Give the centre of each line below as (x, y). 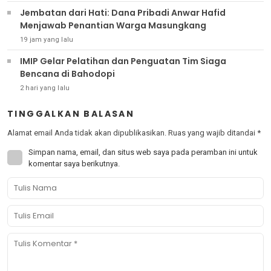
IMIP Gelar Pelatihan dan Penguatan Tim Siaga (123, 61)
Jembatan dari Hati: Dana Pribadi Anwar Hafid (123, 12)
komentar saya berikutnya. (74, 163)
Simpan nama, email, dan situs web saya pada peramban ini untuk (143, 152)
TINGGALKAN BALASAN (71, 113)
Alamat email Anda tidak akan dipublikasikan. (87, 132)
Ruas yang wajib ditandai (213, 132)
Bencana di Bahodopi (67, 73)
